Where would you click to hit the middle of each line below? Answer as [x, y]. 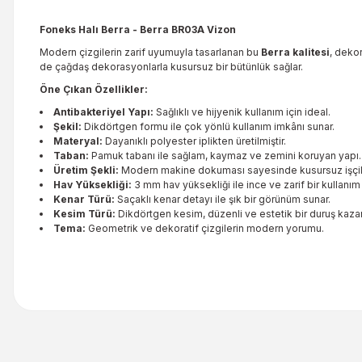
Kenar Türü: [84, 199]
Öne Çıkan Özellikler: [94, 89]
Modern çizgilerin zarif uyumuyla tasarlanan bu [150, 52]
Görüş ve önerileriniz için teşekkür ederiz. [145, 310]
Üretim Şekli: [86, 170]
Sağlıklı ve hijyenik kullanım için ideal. [242, 112]
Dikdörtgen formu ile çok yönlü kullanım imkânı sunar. [208, 126]
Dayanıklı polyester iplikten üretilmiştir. [194, 141]
